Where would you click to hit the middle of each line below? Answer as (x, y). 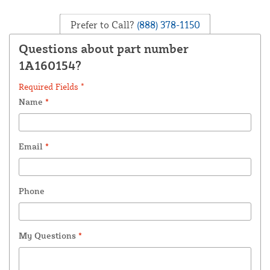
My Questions (49, 236)
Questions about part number (104, 49)
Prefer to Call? (102, 24)
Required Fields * (52, 87)
